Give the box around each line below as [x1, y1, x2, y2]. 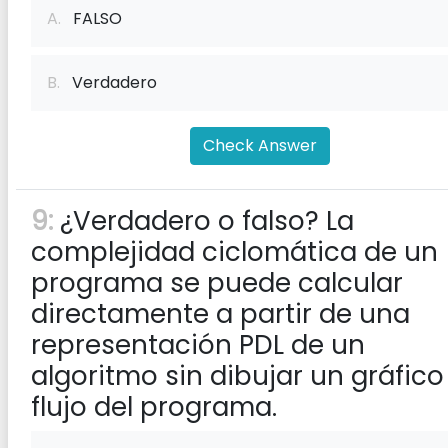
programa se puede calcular [31, 265, 403, 301]
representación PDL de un [31, 327, 365, 363]
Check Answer [203, 134, 317, 157]
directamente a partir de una [31, 296, 410, 332]
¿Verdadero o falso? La [53, 203, 354, 239]
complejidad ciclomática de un [31, 234, 438, 270]
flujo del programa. [31, 389, 277, 425]
